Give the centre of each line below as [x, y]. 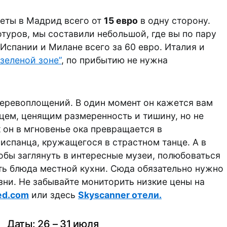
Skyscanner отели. [120, 195]
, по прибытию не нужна [115, 60]
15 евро [121, 21]
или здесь [53, 195]
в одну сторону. [174, 21]
